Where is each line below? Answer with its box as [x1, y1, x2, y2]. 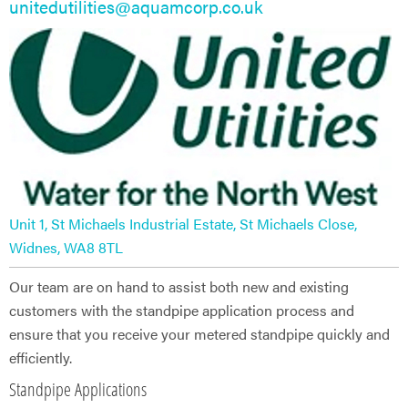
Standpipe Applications [9, 376, 147, 402]
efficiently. [9, 346, 72, 368]
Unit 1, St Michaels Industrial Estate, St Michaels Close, [9, 212, 357, 234]
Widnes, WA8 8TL [9, 236, 123, 258]
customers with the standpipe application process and [9, 299, 354, 321]
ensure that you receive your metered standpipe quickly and [9, 322, 390, 344]
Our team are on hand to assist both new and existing [9, 275, 349, 297]
